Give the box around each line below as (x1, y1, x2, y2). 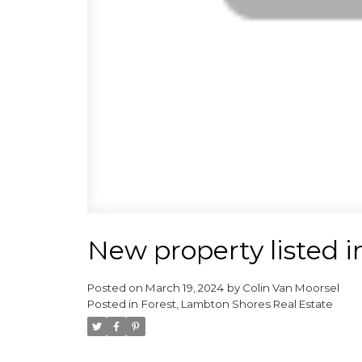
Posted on (86, 281, 145, 295)
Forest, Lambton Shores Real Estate (141, 297, 333, 311)
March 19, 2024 (145, 281, 224, 295)
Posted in (86, 297, 138, 311)
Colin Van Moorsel (242, 281, 339, 295)
